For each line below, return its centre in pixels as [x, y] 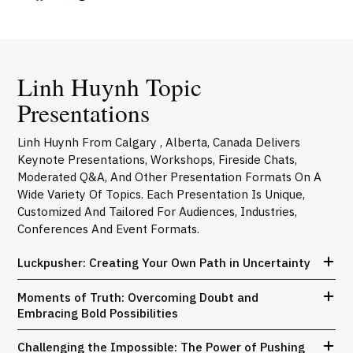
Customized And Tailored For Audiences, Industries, [158, 211]
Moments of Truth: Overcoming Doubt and [138, 297]
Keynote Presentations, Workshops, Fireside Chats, [158, 159]
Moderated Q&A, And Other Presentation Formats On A [170, 176]
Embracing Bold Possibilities [98, 312]
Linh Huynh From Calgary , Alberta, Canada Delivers [159, 141]
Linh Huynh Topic [110, 86]
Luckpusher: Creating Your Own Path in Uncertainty [164, 263]
